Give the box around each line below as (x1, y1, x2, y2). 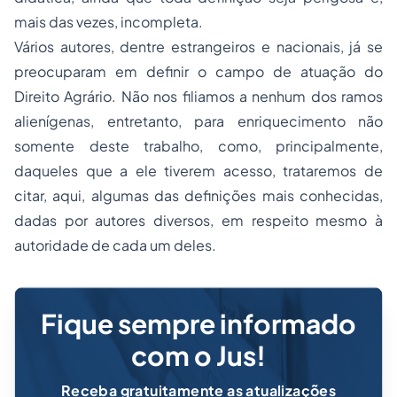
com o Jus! (131, 339, 266, 372)
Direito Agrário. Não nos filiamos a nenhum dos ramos (14, 87, 383, 105)
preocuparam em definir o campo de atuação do (14, 62, 383, 81)
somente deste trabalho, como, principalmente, (14, 136, 383, 155)
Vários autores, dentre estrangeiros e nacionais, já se (14, 37, 383, 56)
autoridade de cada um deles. (14, 236, 216, 254)
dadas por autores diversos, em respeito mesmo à (14, 211, 383, 230)
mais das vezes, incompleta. (14, 12, 203, 31)
